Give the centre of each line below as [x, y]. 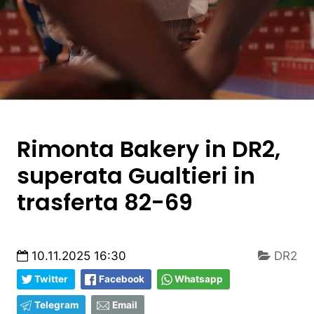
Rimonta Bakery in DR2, [149, 149]
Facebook [122, 279]
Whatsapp [199, 279]
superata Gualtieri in [136, 175]
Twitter [51, 279]
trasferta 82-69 [105, 202]
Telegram [56, 305]
